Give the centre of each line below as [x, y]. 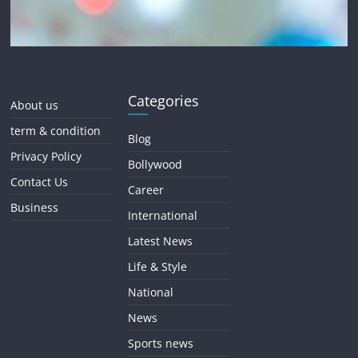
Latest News [161, 241]
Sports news [161, 344]
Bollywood [155, 165]
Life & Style [158, 267]
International [163, 216]
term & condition [56, 131]
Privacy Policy [46, 157]
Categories [164, 101]
